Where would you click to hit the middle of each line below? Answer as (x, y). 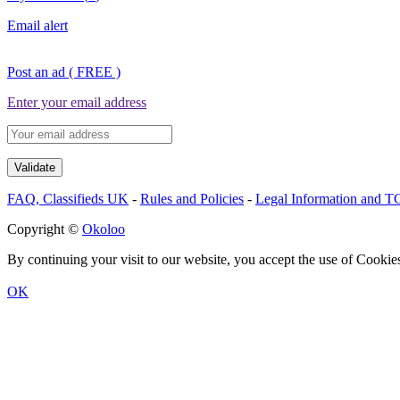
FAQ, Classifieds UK (68, 198)
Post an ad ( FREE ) (64, 71)
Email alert (37, 25)
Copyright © (45, 229)
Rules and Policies (192, 198)
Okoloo (104, 229)
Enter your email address (77, 102)
